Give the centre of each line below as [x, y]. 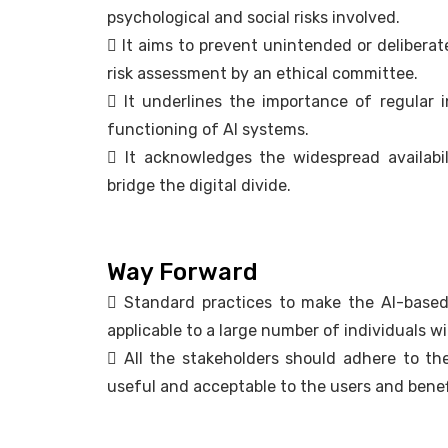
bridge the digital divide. [199, 186]
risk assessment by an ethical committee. [262, 74]
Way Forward [182, 272]
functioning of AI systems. [208, 130]
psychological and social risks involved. [253, 18]
